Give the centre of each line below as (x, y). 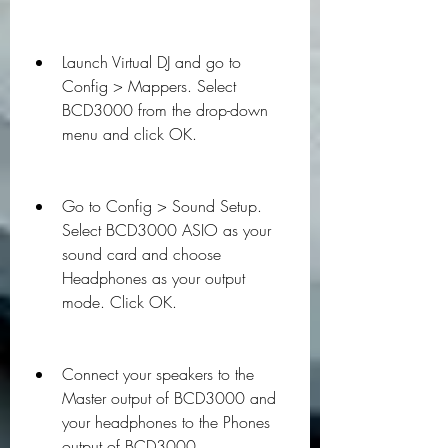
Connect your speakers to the (158, 374)
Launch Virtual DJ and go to (151, 62)
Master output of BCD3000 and (169, 398)
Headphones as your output (153, 278)
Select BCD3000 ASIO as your (166, 230)
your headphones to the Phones (166, 422)
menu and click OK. (129, 134)
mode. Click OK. (119, 302)
